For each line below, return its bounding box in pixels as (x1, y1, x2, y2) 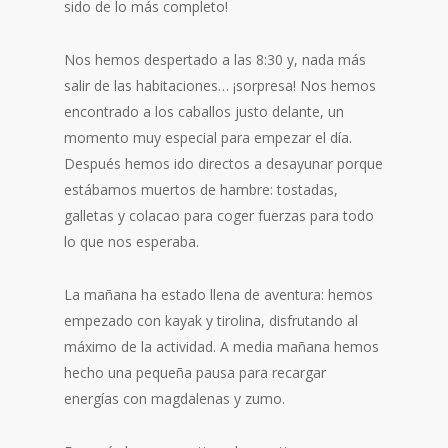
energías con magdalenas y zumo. (64, 389, 285, 408)
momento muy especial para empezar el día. (64, 128, 352, 147)
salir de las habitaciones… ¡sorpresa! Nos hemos (64, 76, 376, 95)
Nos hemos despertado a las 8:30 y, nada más (64, 50, 366, 69)
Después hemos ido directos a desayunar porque (64, 154, 383, 173)
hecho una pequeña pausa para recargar (64, 363, 326, 382)
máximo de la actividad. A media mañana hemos (64, 337, 379, 356)
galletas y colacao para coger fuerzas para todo (64, 206, 374, 225)
